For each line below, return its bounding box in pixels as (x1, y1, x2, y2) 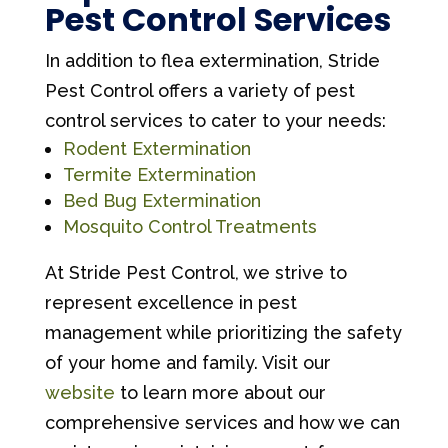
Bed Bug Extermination (62, 190, 261, 211)
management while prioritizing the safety (44, 322, 402, 343)
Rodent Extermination (62, 138, 251, 159)
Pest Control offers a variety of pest (44, 80, 355, 101)
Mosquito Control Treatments (62, 216, 317, 237)
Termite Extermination (62, 164, 256, 185)
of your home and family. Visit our (44, 352, 331, 373)
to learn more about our (114, 382, 326, 403)
